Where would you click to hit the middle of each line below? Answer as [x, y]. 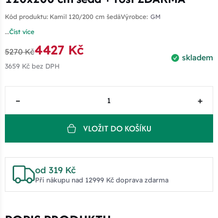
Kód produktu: [27, 17]
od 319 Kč [55, 170]
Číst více [22, 32]
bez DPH [45, 66]
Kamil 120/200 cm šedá [85, 17]
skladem [198, 58]
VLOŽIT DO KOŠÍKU [117, 128]
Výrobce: [134, 17]
